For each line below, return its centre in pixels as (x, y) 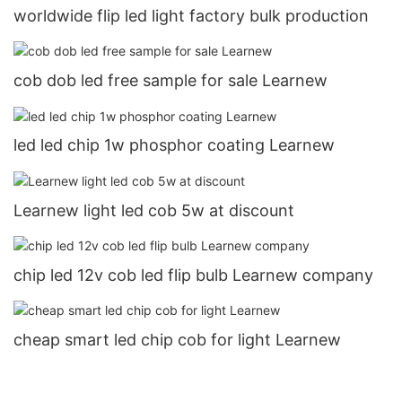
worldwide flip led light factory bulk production (191, 16)
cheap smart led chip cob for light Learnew (177, 339)
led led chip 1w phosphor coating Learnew (174, 145)
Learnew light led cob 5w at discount (154, 210)
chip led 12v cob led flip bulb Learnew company (193, 275)
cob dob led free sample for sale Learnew (170, 81)
